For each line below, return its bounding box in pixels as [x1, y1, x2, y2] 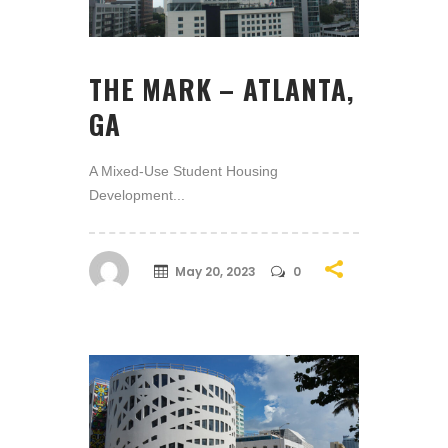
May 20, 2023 [175, 262, 256, 280]
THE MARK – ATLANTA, [89, 69, 354, 110]
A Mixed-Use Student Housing [89, 163, 278, 180]
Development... [89, 187, 185, 204]
